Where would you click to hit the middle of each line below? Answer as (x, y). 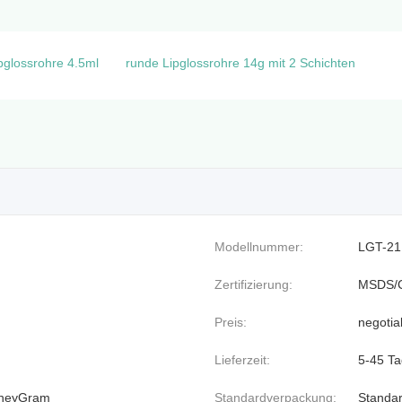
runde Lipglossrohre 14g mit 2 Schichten (240, 62)
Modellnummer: (259, 246)
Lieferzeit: (242, 359)
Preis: (231, 322)
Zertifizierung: (253, 284)
